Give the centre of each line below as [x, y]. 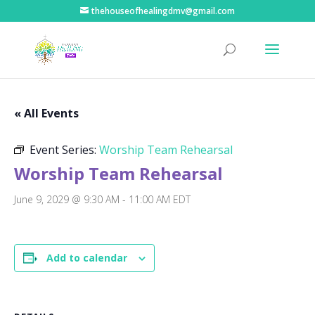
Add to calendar [87, 258]
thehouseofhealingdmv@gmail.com [163, 11]
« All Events [46, 113]
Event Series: [64, 150]
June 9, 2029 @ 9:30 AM [67, 199]
